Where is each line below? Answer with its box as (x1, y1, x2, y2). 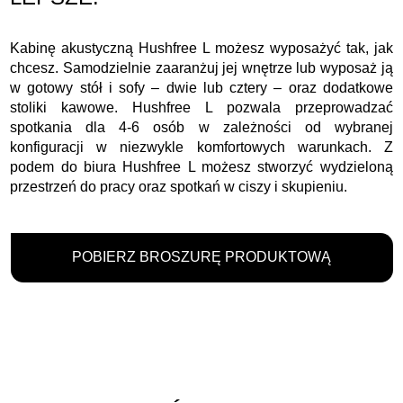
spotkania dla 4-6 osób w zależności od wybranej (10, 119, 393, 135)
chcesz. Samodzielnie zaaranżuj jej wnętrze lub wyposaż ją (10, 59, 393, 76)
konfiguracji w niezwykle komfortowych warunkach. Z (10, 139, 393, 155)
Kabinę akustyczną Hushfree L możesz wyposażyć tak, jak (10, 40, 393, 56)
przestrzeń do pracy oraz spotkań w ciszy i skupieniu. (10, 178, 348, 194)
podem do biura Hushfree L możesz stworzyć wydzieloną (10, 158, 393, 175)
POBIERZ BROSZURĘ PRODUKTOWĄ (72, 248, 331, 264)
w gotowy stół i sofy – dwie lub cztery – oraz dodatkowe (10, 79, 393, 95)
